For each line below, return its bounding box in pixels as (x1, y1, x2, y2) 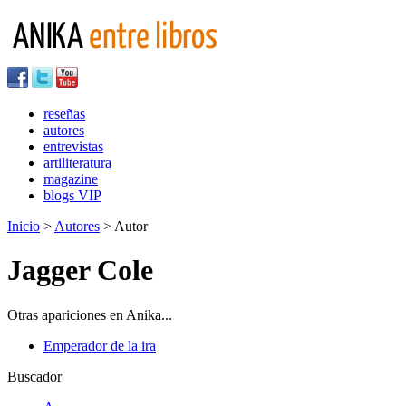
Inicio (7, 218, 40, 234)
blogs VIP (43, 188, 101, 203)
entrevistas (43, 139, 103, 154)
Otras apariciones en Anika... (7, 306, 172, 323)
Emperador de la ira (43, 337, 156, 353)
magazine (43, 171, 98, 187)
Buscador (7, 368, 62, 384)
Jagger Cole (7, 254, 153, 287)
